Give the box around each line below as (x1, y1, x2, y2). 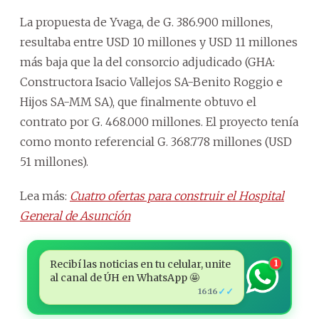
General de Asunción (20, 208, 130, 223)
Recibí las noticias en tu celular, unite (49, 257, 231, 271)
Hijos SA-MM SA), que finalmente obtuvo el (20, 94, 256, 109)
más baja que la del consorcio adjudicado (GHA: (20, 54, 275, 69)
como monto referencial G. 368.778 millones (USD (20, 134, 292, 149)
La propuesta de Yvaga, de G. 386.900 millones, (20, 14, 273, 29)
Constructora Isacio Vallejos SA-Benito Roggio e (20, 74, 283, 89)
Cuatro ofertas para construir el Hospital (70, 188, 284, 203)
